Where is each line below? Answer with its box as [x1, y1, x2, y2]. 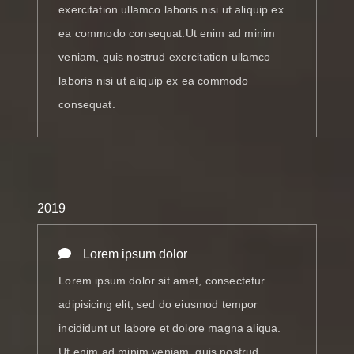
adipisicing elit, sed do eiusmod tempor [58, 297, 258, 311]
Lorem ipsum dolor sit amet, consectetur [58, 273, 265, 287]
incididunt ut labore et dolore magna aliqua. [58, 321, 281, 334]
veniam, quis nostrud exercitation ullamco [58, 51, 271, 64]
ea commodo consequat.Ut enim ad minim [58, 27, 276, 40]
